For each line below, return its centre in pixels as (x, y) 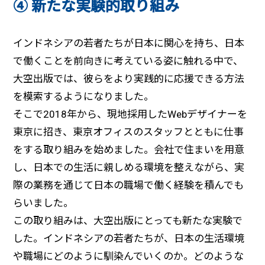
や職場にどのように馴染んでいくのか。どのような (129, 256)
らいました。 (43, 203)
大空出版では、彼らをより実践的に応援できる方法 (129, 79)
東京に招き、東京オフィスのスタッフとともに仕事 (129, 132)
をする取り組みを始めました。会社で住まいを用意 (129, 150)
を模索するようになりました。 (84, 97)
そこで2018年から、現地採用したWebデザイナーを (130, 114)
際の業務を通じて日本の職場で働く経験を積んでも (129, 185)
